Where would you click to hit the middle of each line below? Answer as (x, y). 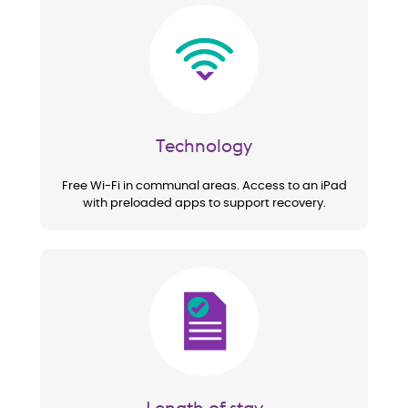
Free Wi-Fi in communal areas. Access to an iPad (204, 187)
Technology (204, 146)
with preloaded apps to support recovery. (204, 204)
